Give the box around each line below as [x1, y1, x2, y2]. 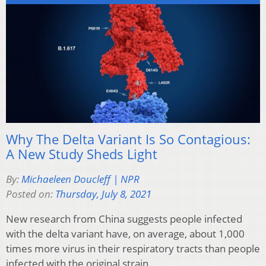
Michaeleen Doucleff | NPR [21, 172, 140, 186]
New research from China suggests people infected [6, 212, 242, 226]
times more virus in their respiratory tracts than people [6, 242, 260, 256]
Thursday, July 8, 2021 [55, 187, 151, 201]
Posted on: [6, 187, 55, 201]
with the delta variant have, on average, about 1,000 [6, 227, 245, 241]
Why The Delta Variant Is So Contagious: [6, 130, 251, 148]
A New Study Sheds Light [6, 145, 157, 163]
